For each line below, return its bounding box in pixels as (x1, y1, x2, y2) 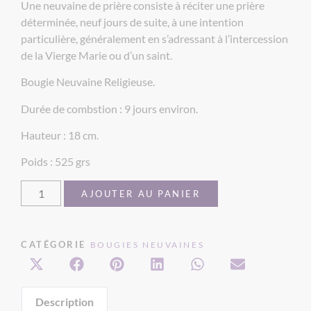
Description (35, 294, 94, 308)
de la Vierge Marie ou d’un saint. (21, 48, 172, 62)
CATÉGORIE (21, 238, 87, 250)
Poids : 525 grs (21, 155, 90, 169)
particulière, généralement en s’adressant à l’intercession (21, 31, 288, 45)
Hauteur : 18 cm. (21, 128, 99, 142)
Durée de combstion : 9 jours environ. (21, 101, 198, 115)
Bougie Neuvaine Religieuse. (21, 75, 155, 89)
